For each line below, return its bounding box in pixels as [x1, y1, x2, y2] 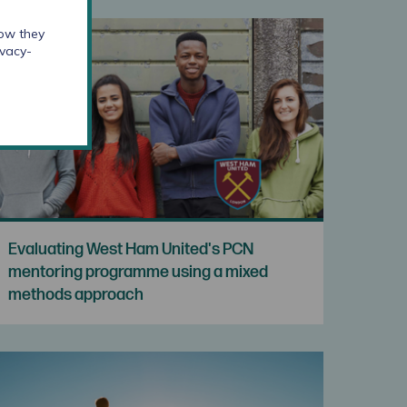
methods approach [8, 284, 144, 304]
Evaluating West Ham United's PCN [8, 239, 254, 259]
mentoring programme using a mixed [8, 262, 269, 282]
